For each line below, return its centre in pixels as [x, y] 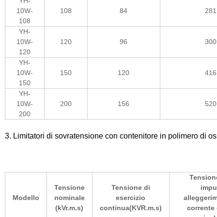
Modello [26, 198]
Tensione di [131, 187]
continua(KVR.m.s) [131, 208]
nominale [69, 198]
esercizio [131, 198]
